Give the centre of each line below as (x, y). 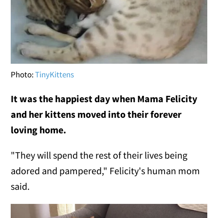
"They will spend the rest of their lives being (99, 155)
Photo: (23, 75)
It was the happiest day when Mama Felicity (104, 99)
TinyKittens (55, 75)
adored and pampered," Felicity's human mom (106, 171)
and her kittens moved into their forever (96, 114)
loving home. (39, 130)
